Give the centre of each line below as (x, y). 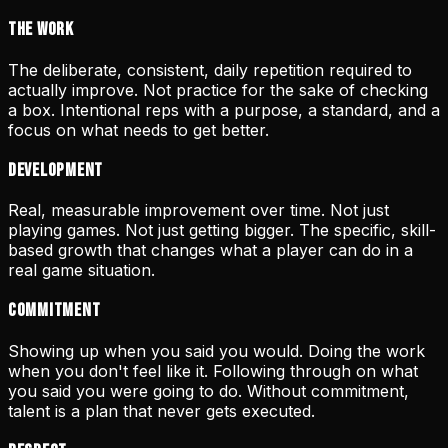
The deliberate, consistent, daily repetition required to (210, 70)
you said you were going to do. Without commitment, (208, 390)
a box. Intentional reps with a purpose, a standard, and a (224, 110)
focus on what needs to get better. (138, 130)
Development (56, 170)
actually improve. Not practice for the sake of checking (218, 90)
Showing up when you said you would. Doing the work (216, 350)
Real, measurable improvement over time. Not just (198, 210)
